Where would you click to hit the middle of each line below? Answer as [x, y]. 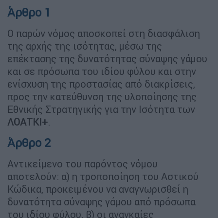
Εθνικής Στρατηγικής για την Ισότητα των [101, 109]
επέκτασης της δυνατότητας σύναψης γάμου [107, 58]
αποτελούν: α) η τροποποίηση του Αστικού [103, 176]
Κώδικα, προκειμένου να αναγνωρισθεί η [98, 189]
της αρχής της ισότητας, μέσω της [85, 46]
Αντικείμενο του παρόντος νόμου [82, 163]
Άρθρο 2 [29, 143]
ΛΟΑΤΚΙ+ [27, 122]
